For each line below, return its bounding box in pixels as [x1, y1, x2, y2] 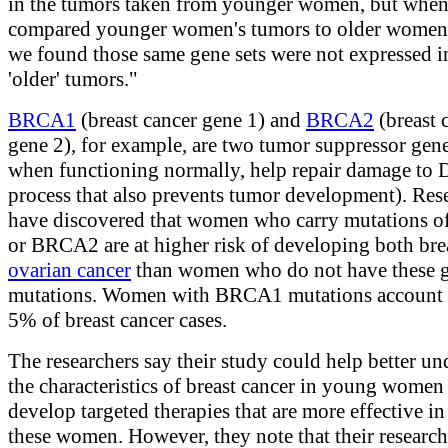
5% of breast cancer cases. [8, 307, 227, 332]
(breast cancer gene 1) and [76, 107, 306, 132]
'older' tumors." [8, 66, 138, 91]
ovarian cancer [8, 257, 131, 282]
